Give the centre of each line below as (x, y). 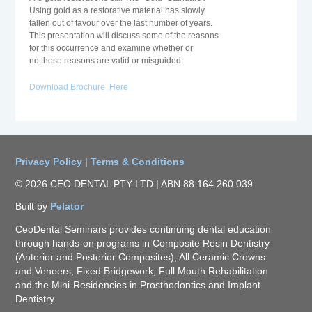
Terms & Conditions (138, 162)
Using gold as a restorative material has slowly (117, 10)
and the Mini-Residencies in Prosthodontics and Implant (138, 285)
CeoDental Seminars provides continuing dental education (143, 229)
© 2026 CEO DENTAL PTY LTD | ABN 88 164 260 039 (134, 184)
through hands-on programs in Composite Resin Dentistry (143, 243)
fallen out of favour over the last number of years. (121, 23)
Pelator (67, 206)
